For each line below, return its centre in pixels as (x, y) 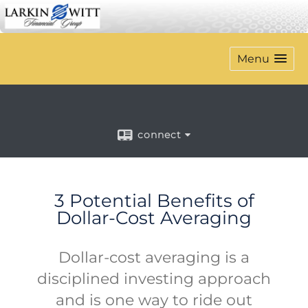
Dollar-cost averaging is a (154, 257)
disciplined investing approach (154, 278)
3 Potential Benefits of (154, 200)
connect (159, 134)
